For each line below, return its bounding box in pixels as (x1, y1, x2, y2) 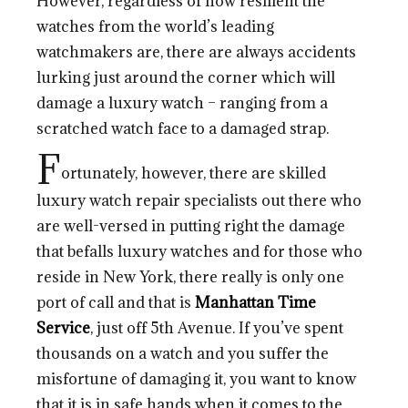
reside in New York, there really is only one (36, 266, 345, 287)
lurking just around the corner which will (36, 66, 336, 87)
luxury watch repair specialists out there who (36, 189, 362, 210)
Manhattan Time (195, 291, 317, 312)
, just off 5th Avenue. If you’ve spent (90, 317, 344, 338)
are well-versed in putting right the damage (36, 215, 346, 236)
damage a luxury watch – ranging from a (36, 92, 329, 113)
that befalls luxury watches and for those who (36, 240, 363, 261)
